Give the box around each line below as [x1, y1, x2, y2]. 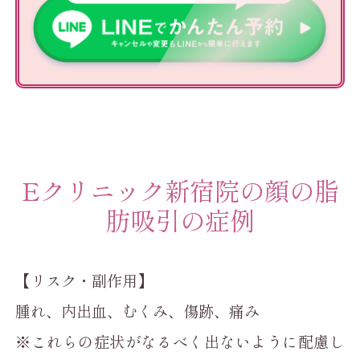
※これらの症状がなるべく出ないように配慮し [15, 329, 345, 353]
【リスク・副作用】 [15, 268, 153, 292]
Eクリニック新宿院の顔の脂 [21, 171, 339, 208]
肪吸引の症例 [105, 201, 255, 238]
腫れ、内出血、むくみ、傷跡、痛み [15, 299, 260, 322]
